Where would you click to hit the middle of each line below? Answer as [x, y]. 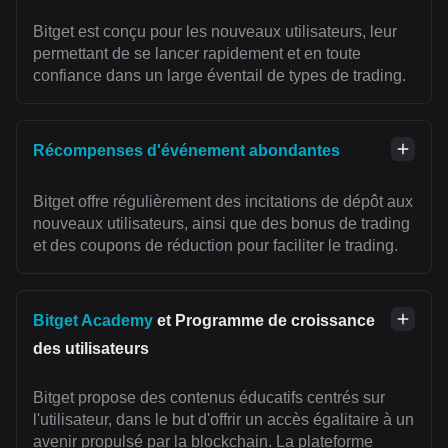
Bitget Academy [93, 321]
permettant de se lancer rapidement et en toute [197, 54]
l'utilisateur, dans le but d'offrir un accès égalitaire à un [223, 420]
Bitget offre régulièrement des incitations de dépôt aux [223, 202]
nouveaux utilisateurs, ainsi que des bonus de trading [221, 224]
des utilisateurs [91, 349]
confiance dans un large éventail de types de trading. [219, 76]
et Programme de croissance [264, 321]
